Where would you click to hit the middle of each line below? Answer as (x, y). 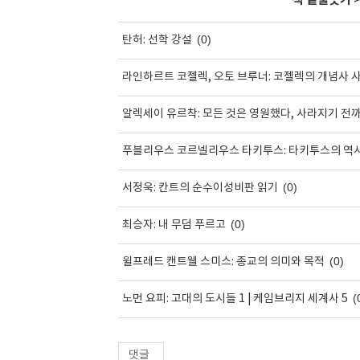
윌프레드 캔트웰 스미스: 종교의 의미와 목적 (223, 262)
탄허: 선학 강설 (157, 40)
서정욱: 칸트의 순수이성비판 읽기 (200, 188)
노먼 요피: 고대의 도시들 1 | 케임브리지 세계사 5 (235, 299)
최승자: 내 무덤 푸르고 (174, 225)
